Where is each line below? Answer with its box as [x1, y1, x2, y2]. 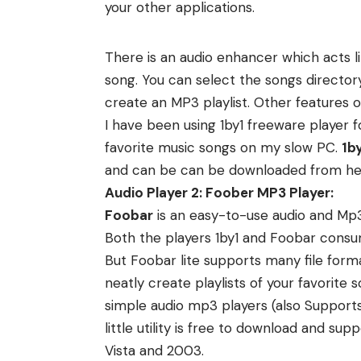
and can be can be [105, 161, 229, 180]
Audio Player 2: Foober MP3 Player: [105, 184, 334, 202]
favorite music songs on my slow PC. [105, 139, 342, 157]
